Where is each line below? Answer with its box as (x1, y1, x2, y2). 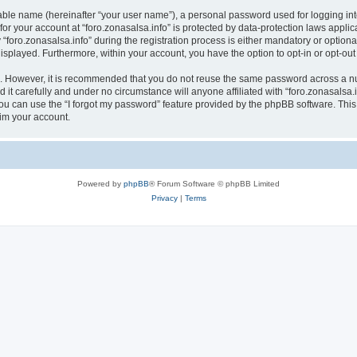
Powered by (77, 179, 124, 188)
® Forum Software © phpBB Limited (149, 179, 280, 188)
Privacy (151, 194, 178, 202)
